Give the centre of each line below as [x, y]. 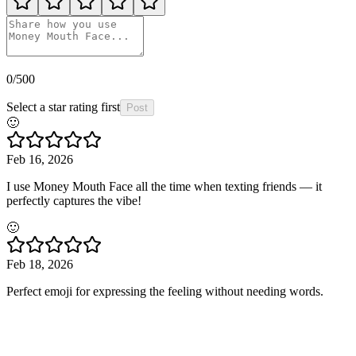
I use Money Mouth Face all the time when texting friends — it [164, 187]
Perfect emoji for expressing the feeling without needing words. [165, 292]
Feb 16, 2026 [40, 160]
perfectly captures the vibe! [74, 201]
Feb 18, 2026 [40, 265]
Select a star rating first [63, 107]
